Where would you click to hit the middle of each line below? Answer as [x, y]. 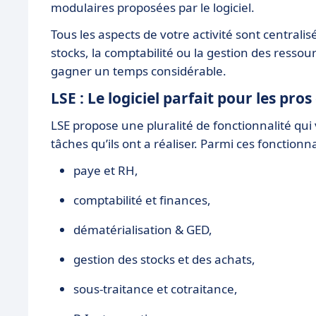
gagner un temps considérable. [139, 71]
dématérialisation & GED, [143, 230]
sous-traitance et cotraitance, [156, 289]
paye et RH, [106, 170]
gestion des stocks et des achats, [164, 259]
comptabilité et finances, [142, 200]
